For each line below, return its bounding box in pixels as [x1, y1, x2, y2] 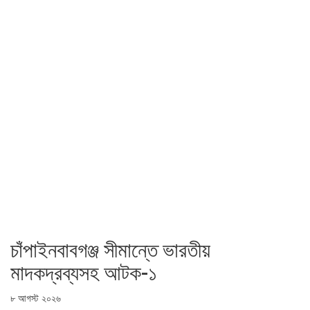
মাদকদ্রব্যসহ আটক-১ [10, 260, 157, 285]
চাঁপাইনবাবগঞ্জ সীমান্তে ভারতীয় [10, 237, 210, 262]
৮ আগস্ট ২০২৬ [10, 291, 61, 304]
